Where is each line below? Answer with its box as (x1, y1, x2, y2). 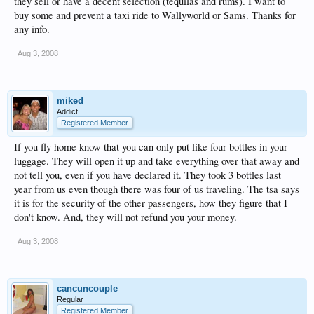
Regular (57, 295, 83, 303)
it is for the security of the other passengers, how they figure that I (14, 196, 287, 210)
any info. (14, 22, 50, 36)
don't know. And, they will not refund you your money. (14, 210, 237, 224)
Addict (57, 107, 78, 116)
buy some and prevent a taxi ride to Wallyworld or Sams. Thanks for (14, 8, 296, 22)
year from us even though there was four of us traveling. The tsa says (14, 182, 299, 196)
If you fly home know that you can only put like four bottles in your (14, 140, 287, 153)
